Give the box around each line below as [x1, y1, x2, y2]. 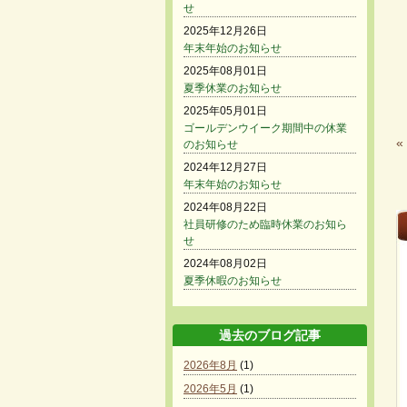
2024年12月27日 [184, 161, 267, 174]
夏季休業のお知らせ [184, 82, 282, 94]
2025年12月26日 [184, 25, 267, 37]
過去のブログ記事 [219, 328, 321, 342]
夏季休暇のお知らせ [184, 274, 282, 287]
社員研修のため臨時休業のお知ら [184, 218, 347, 231]
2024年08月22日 [184, 201, 267, 213]
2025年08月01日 [184, 65, 267, 77]
